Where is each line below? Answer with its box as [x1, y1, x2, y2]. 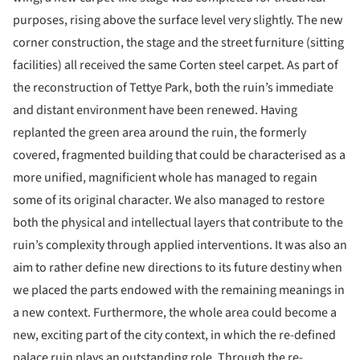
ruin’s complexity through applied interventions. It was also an [13, 235, 347, 254]
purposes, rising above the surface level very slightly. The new [13, 10, 343, 29]
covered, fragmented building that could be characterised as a [13, 145, 346, 164]
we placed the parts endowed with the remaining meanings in [13, 280, 345, 299]
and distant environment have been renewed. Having [13, 100, 297, 119]
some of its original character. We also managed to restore [13, 190, 325, 209]
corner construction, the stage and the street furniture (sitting [13, 33, 344, 51]
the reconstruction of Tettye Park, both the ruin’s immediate [13, 78, 333, 96]
